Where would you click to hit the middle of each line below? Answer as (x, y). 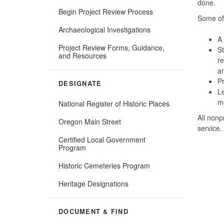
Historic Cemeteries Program (104, 165)
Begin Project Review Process (106, 11)
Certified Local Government (102, 139)
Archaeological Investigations (104, 29)
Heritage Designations (93, 183)
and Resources (82, 55)
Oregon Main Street (90, 121)
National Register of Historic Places (114, 103)
